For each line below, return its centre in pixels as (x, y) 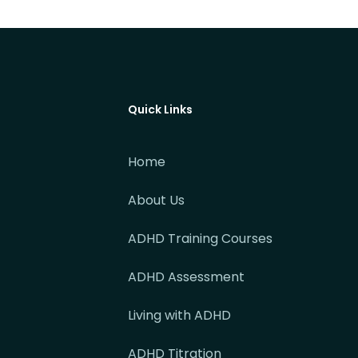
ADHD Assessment (186, 277)
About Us (156, 201)
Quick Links (160, 110)
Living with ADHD (179, 316)
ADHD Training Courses (200, 239)
